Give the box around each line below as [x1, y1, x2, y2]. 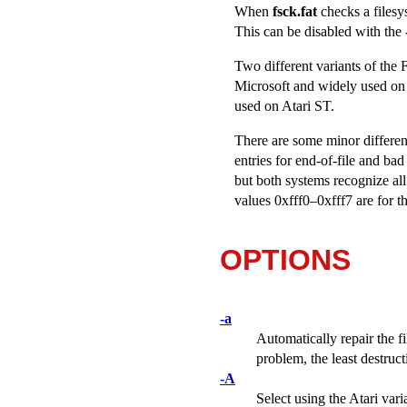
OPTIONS [220, 243, 351, 276]
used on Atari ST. [234, 97, 334, 114]
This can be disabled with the [234, 23, 405, 39]
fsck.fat [273, 3, 317, 19]
